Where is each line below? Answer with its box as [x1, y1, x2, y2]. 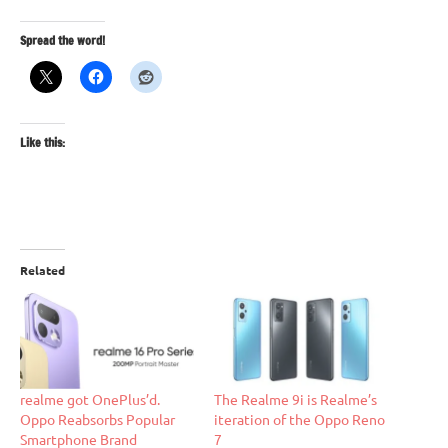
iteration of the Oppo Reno [214, 410, 385, 429]
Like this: [20, 133, 65, 151]
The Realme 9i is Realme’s [214, 390, 377, 409]
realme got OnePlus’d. [20, 390, 160, 409]
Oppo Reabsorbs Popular [20, 410, 175, 429]
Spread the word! [20, 31, 105, 49]
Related [20, 261, 65, 278]
